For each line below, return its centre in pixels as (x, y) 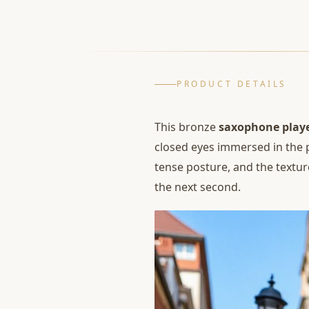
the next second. (198, 187)
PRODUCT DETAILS (232, 84)
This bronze (187, 127)
